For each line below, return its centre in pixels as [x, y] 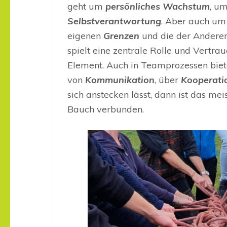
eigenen [85, 36]
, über [168, 80]
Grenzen [123, 36]
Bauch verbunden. [106, 109]
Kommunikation [120, 80]
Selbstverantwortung [114, 21]
